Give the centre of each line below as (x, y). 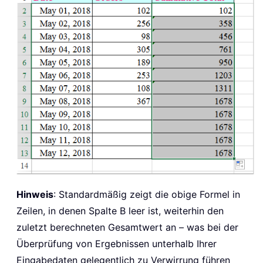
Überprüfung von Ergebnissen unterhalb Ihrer (117, 244)
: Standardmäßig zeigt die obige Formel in (147, 195)
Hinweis (35, 195)
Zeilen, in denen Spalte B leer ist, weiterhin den (120, 211)
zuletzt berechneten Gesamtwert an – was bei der (127, 227)
